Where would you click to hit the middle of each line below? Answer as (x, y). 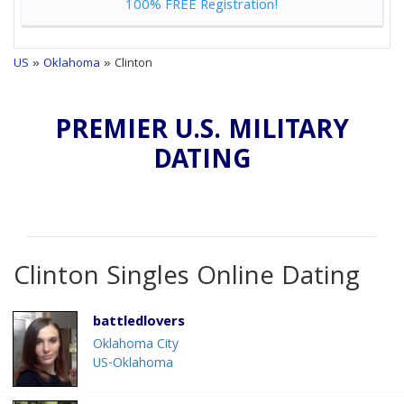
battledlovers (139, 323)
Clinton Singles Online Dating (187, 279)
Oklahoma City (136, 346)
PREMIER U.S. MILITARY (202, 133)
